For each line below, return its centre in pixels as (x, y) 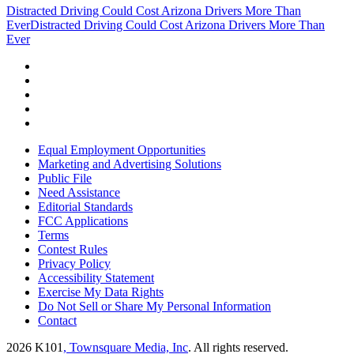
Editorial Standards (85, 206)
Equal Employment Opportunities (122, 149)
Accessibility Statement (96, 277)
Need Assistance (79, 192)
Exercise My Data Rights (101, 292)
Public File (65, 178)
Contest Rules (73, 249)
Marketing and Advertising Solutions (130, 164)
